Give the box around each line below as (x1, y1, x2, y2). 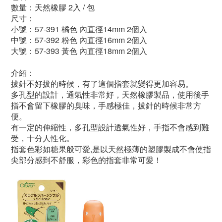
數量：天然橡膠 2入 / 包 (11, 1, 95, 13)
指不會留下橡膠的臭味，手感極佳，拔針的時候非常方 (11, 100, 201, 111)
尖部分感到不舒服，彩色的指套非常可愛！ (11, 154, 162, 166)
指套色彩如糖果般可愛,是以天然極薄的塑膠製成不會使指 (11, 143, 211, 155)
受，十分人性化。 (11, 132, 74, 144)
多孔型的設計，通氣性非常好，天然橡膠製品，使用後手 (11, 89, 209, 100)
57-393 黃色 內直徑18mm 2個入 (35, 45, 147, 56)
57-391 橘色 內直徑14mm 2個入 (35, 23, 147, 35)
